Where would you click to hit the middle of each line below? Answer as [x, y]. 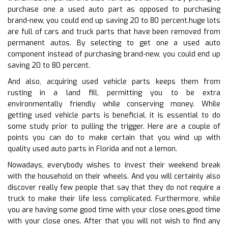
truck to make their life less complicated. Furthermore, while [114, 198]
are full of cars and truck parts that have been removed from [114, 32]
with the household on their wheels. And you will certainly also [114, 176]
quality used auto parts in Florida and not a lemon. [92, 149]
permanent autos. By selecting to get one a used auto [114, 43]
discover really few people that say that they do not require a [114, 187]
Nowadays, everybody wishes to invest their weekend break [114, 165]
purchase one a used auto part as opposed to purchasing [114, 9]
